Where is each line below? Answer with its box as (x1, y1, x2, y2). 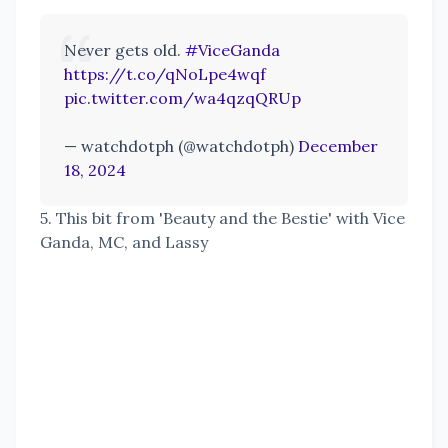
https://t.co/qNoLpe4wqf (64, 64, 266, 85)
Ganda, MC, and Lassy (40, 232, 208, 253)
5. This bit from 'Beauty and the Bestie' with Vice (40, 208, 405, 229)
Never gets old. (64, 40, 185, 61)
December (298, 136, 378, 157)
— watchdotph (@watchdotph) (64, 136, 298, 157)
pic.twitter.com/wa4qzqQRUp (64, 88, 301, 109)
